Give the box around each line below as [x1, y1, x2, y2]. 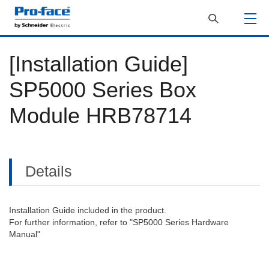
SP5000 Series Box [9, 77, 196, 102]
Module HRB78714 [9, 103, 192, 128]
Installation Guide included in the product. [9, 205, 166, 215]
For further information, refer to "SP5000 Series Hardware [9, 217, 229, 227]
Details [25, 163, 72, 180]
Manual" [9, 229, 40, 239]
